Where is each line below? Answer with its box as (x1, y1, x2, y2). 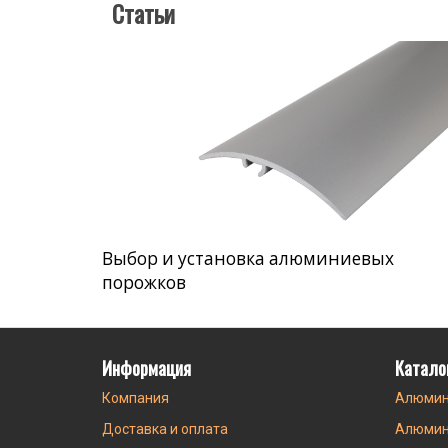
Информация (102, 355, 191, 382)
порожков (102, 271, 186, 295)
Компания (102, 390, 169, 407)
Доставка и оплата (102, 421, 228, 438)
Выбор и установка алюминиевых (102, 247, 394, 271)
